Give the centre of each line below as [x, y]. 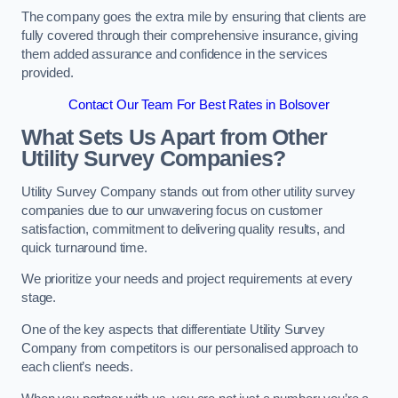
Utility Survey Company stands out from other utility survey [188, 191]
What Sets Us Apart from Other [175, 138]
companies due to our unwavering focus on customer [172, 210]
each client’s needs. [78, 367]
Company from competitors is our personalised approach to [190, 348]
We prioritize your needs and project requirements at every [187, 279]
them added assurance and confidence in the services [175, 55]
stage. [39, 298]
